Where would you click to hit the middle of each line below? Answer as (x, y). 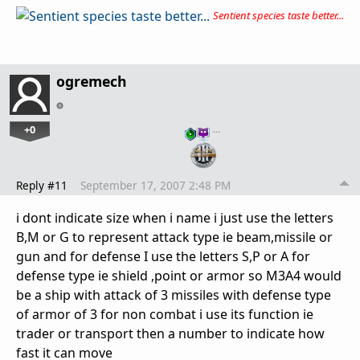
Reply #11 (42, 186)
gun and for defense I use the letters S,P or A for (163, 257)
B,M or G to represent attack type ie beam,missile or (174, 237)
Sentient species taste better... (278, 16)
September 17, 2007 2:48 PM (155, 186)
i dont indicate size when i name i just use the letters (175, 218)
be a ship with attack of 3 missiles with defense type (174, 295)
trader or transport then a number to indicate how (170, 334)
